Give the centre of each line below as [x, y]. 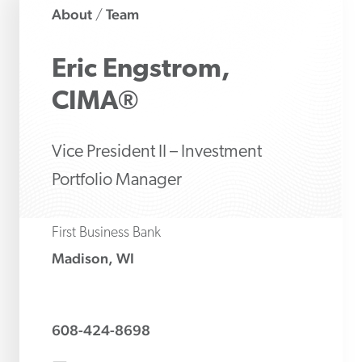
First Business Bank [106, 233]
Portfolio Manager [117, 181]
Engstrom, [166, 70]
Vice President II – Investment [157, 152]
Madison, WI [93, 258]
